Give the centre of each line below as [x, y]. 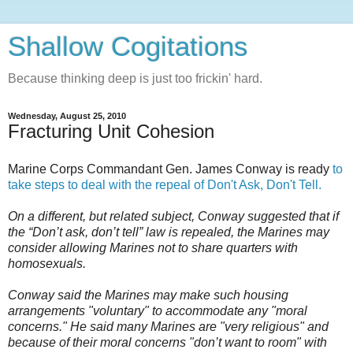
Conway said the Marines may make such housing [148, 295]
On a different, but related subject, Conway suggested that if [173, 216]
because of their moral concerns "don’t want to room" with [167, 342]
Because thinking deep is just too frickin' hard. [135, 78]
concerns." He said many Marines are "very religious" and [168, 326]
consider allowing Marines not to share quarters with [153, 247]
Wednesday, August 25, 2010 [67, 116]
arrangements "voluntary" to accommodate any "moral [158, 310]
